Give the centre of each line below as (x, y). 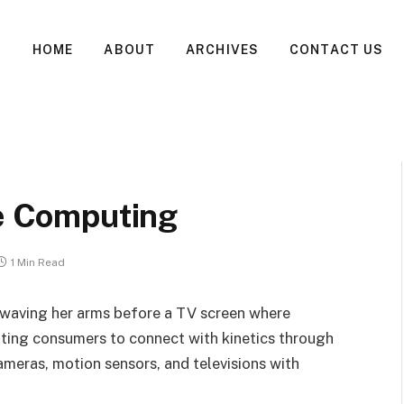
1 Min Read (38, 263)
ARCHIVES (223, 50)
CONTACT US (337, 50)
